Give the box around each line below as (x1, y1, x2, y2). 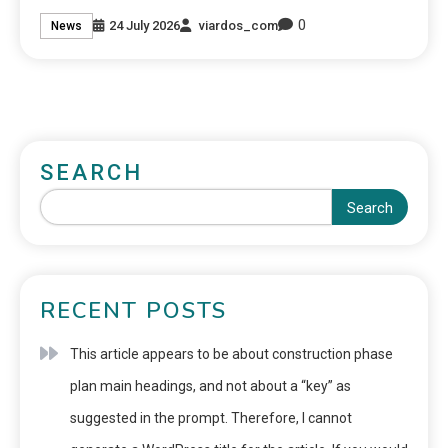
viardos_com (199, 17, 279, 33)
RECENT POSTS (40, 296, 227, 327)
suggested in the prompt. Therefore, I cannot (70, 410, 352, 427)
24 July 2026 (109, 17, 181, 33)
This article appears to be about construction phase (70, 346, 393, 363)
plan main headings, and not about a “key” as (70, 378, 351, 395)
